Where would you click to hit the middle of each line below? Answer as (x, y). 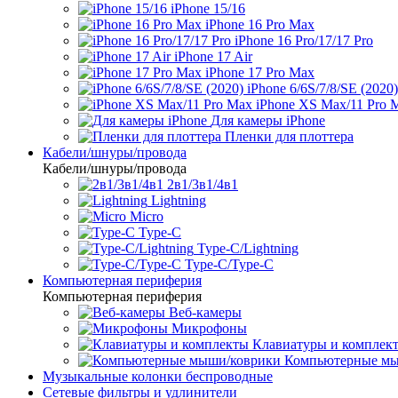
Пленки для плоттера (289, 136)
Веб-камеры (205, 312)
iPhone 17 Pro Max (260, 72)
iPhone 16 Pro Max (260, 24)
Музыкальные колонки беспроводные (158, 376)
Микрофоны (209, 328)
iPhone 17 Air (213, 56)
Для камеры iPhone (268, 120)
